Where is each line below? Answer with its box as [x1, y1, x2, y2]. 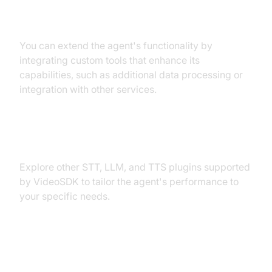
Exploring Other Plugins [19, 132, 178, 150]
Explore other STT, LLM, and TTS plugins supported [19, 160, 250, 173]
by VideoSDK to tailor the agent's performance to [19, 175, 239, 188]
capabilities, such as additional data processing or [19, 68, 243, 81]
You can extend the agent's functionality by [19, 39, 212, 52]
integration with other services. [19, 83, 157, 95]
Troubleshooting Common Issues [19, 252, 241, 270]
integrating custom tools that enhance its [19, 53, 200, 66]
